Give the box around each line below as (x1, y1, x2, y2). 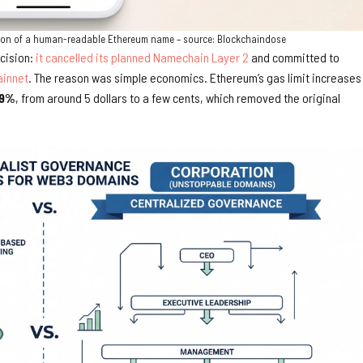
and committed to (249, 49, 340, 65)
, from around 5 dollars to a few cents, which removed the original (15, 89, 340, 105)
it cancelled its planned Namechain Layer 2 (36, 49, 249, 65)
